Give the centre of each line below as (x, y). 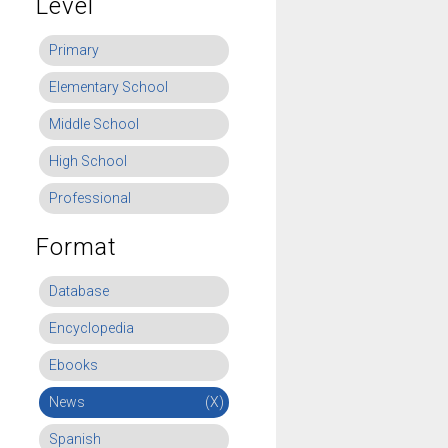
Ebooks (73, 365)
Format (76, 247)
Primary (74, 50)
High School (88, 161)
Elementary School (108, 87)
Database (79, 291)
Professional (90, 198)
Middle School (94, 124)
